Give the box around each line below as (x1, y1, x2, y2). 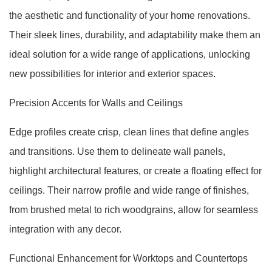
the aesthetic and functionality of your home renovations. (9, 10, 250, 21)
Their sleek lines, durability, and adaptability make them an (9, 30, 260, 40)
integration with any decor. (9, 224, 121, 234)
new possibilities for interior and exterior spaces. (9, 69, 216, 79)
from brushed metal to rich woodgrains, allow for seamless (9, 205, 258, 215)
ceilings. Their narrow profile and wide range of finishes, (9, 185, 249, 195)
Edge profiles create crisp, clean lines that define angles (9, 127, 249, 137)
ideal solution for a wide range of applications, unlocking (9, 49, 250, 59)
